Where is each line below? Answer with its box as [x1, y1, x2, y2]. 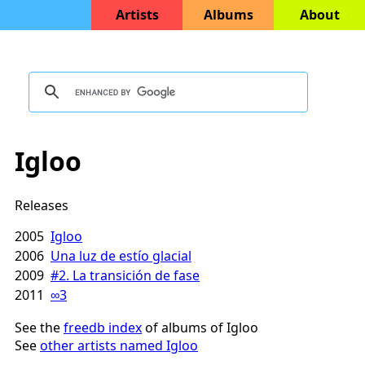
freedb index [64, 318, 142, 336]
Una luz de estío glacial [51, 246, 191, 265]
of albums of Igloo [142, 318, 258, 336]
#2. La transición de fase [51, 266, 200, 284]
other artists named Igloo [40, 336, 198, 354]
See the [15, 318, 64, 336]
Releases [15, 196, 68, 214]
